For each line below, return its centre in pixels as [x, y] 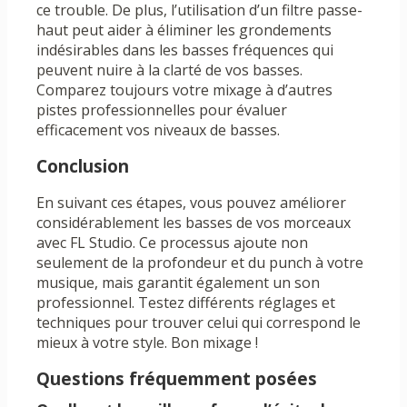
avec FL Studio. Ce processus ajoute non [172, 243]
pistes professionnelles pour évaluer [162, 110]
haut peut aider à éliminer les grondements [184, 30]
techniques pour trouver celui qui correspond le [199, 323]
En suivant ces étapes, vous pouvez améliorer [191, 203]
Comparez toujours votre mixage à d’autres [184, 90]
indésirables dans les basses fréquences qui [185, 50]
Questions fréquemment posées [177, 379]
